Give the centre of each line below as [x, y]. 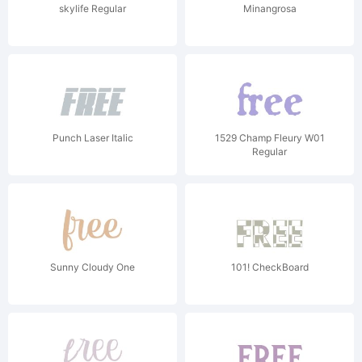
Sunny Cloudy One [93, 267]
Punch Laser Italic [93, 138]
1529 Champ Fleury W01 [269, 138]
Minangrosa [269, 8]
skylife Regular [93, 8]
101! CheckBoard [269, 267]
